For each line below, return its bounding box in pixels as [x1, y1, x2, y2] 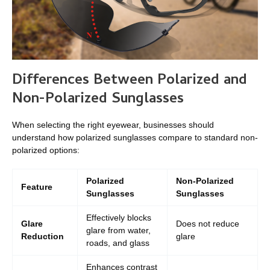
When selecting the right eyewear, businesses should [12, 120, 214, 130]
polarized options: [12, 145, 80, 155]
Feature [21, 182, 52, 192]
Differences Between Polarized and [12, 69, 247, 93]
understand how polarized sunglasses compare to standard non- [12, 133, 258, 143]
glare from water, [86, 225, 151, 236]
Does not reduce [176, 219, 239, 229]
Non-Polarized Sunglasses [12, 87, 184, 111]
